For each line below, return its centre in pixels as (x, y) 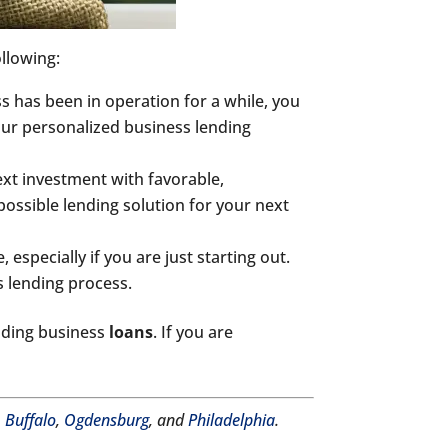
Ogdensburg (107, 420)
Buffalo (31, 420)
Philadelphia (232, 420)
